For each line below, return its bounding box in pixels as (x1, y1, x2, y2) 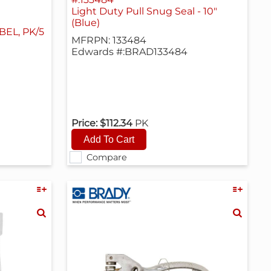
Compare (86, 152, 127, 163)
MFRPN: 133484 (71, 34, 147, 47)
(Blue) (71, 17, 100, 29)
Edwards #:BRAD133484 (71, 46, 188, 58)
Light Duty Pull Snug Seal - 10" (71, 5, 218, 18)
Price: (71, 117, 98, 129)
